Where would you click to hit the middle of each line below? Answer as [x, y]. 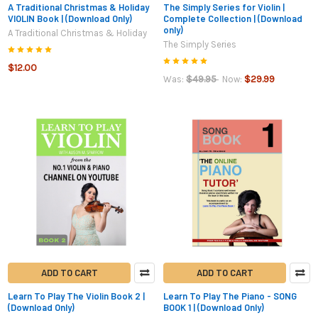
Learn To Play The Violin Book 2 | [76, 296]
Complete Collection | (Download [233, 18]
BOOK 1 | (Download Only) [214, 308]
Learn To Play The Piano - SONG [230, 296]
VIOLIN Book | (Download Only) [70, 18]
